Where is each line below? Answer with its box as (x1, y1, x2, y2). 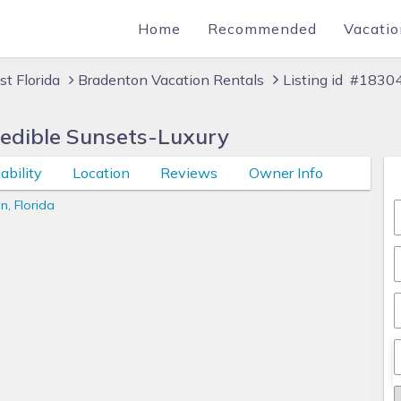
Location (72, 164, 130, 182)
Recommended (208, 20, 317, 38)
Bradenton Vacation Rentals (78, 71, 264, 89)
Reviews (160, 164, 218, 182)
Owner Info (248, 164, 323, 182)
